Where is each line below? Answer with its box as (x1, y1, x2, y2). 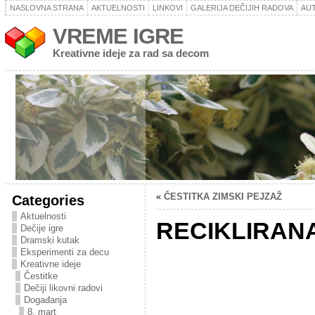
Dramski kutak (20, 235, 79, 245)
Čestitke (23, 271, 58, 281)
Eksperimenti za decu (20, 247, 109, 257)
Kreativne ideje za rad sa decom (52, 47, 209, 59)
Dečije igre (20, 223, 63, 233)
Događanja (23, 295, 67, 305)
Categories (11, 192, 84, 208)
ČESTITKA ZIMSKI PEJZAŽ (163, 191, 282, 202)
